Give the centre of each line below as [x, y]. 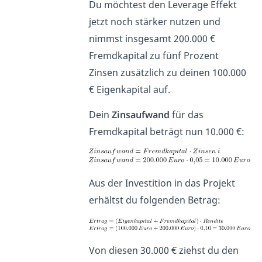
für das [187, 115]
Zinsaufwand [141, 115]
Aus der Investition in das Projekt [162, 183]
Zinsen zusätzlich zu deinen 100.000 [168, 73]
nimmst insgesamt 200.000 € [152, 39]
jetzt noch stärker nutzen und [155, 22]
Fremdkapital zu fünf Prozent [154, 56]
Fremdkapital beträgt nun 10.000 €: [167, 132]
